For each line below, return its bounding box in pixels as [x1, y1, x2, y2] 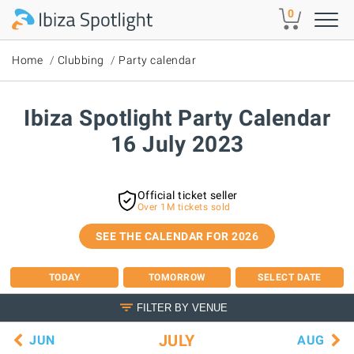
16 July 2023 [110, 131, 244, 157]
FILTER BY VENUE [137, 301, 228, 314]
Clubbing [57, 54, 104, 66]
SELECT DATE [258, 271, 322, 283]
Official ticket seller [137, 188, 238, 201]
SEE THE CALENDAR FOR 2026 [95, 230, 259, 243]
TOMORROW [148, 271, 206, 283]
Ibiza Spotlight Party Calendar [24, 105, 330, 131]
